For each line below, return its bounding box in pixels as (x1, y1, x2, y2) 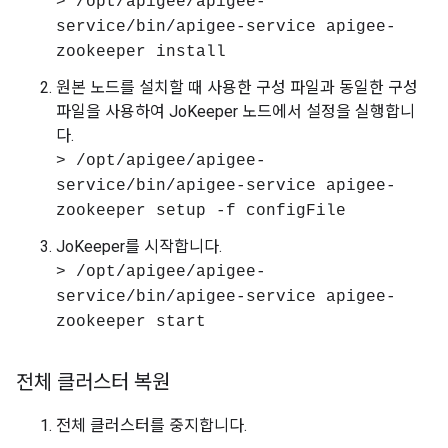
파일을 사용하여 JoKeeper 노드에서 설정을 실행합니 (56, 102, 415, 121)
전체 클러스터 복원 (16, 370, 170, 394)
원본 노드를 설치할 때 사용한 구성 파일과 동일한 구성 (56, 78, 418, 97)
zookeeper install (56, 43, 226, 61)
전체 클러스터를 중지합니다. (56, 416, 247, 435)
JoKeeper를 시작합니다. (56, 237, 222, 256)
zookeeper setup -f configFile (56, 202, 346, 220)
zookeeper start (56, 313, 206, 331)
